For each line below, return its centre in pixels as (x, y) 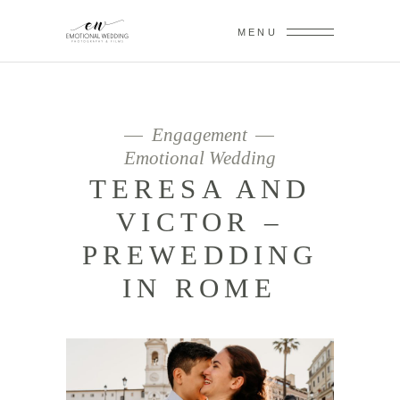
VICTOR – (200, 222)
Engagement (200, 135)
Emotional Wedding (200, 158)
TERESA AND (200, 189)
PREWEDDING (200, 255)
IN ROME (200, 288)
